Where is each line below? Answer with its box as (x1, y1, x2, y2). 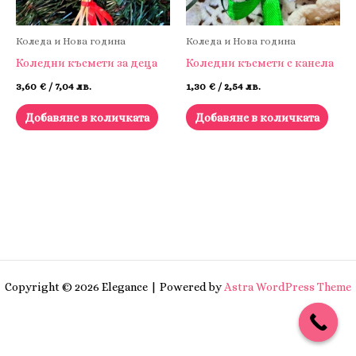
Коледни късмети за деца (16, 56, 157, 70)
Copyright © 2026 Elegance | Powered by (5, 281, 224, 293)
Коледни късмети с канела (186, 56, 334, 70)
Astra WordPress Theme (224, 281, 351, 293)
